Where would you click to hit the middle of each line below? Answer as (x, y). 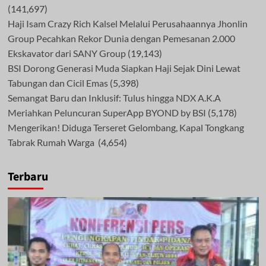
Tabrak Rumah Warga (52, 142)
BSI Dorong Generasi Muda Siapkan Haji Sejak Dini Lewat (124, 68)
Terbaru (28, 177)
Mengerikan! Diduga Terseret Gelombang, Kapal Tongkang (126, 127)
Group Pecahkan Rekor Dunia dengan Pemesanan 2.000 (121, 38)
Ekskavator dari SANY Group (66, 53)
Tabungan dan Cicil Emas (58, 83)
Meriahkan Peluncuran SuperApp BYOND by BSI (107, 112)
